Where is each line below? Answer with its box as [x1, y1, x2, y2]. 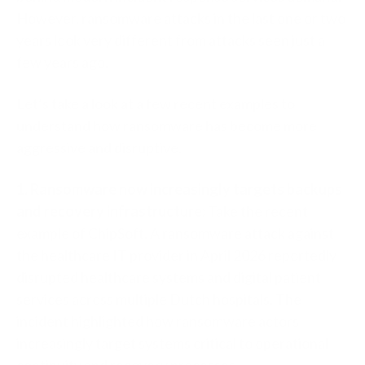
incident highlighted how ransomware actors [16, 311, 299, 330]
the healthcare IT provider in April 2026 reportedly [16, 245, 336, 264]
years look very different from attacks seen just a [16, 30, 325, 49]
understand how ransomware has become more [16, 116, 317, 134]
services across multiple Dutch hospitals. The [16, 289, 301, 308]
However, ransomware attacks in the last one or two [16, 8, 345, 27]
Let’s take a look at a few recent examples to [16, 94, 295, 112]
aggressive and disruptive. [16, 138, 182, 156]
